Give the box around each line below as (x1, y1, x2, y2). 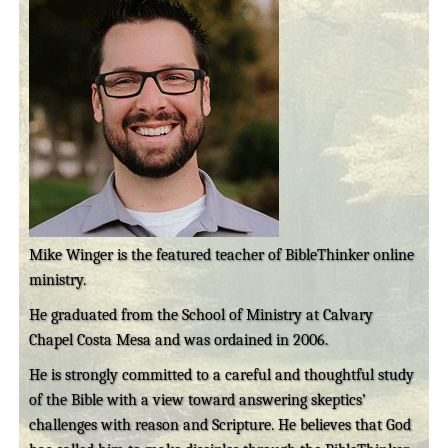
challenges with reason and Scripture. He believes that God (29, 415, 412, 434)
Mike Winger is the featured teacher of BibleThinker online (29, 245, 415, 264)
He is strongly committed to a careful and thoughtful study (29, 365, 415, 384)
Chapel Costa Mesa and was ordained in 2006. (29, 330, 329, 349)
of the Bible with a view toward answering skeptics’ (29, 390, 367, 409)
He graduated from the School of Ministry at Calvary (29, 305, 374, 324)
